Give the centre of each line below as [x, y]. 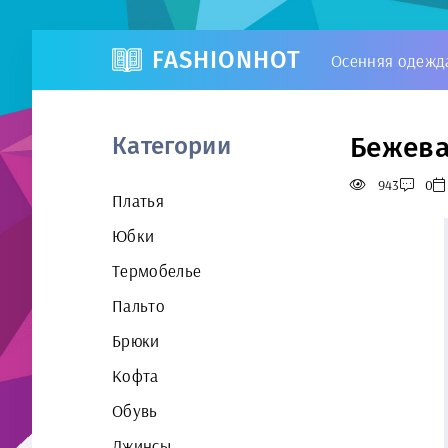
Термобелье [157, 270]
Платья [138, 200]
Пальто [139, 305]
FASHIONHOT [226, 60]
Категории [172, 146]
